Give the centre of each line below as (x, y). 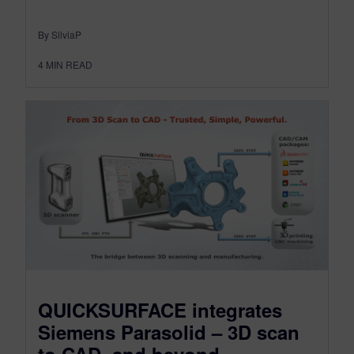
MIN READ (69, 64)
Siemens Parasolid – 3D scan (169, 332)
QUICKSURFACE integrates (160, 310)
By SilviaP (60, 34)
